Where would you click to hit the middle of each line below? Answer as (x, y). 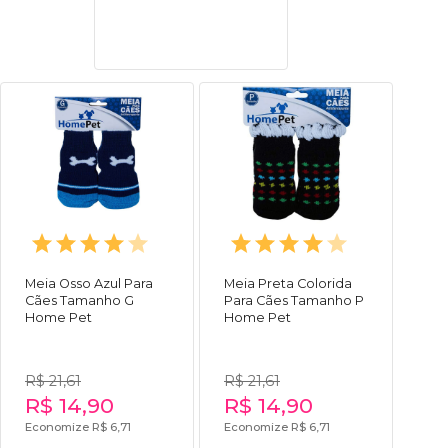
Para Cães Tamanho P (294, 300)
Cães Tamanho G (79, 300)
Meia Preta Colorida (288, 283)
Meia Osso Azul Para (89, 283)
